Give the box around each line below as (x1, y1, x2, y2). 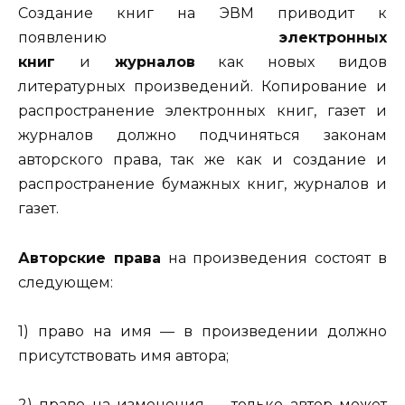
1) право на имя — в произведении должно (18, 322, 387, 340)
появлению (18, 29, 107, 47)
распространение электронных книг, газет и (18, 102, 387, 120)
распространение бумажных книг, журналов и (18, 175, 387, 193)
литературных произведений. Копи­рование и (18, 78, 387, 96)
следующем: (18, 273, 113, 291)
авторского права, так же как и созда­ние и (18, 151, 387, 169)
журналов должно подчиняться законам (18, 127, 387, 145)
